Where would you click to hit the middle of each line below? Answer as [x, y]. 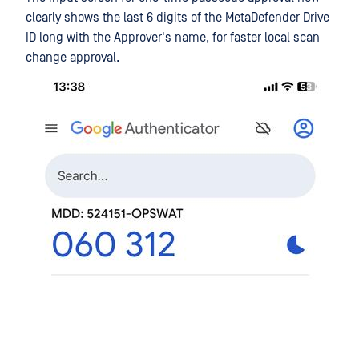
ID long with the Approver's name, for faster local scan [173, 38]
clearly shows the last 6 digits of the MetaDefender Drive [177, 18]
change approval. [73, 58]
